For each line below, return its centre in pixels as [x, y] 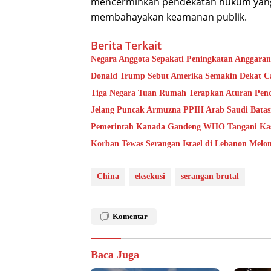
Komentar [130, 217]
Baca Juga [115, 255]
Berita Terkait [126, 46]
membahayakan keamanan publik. [169, 17]
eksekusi [150, 177]
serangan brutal [210, 177]
